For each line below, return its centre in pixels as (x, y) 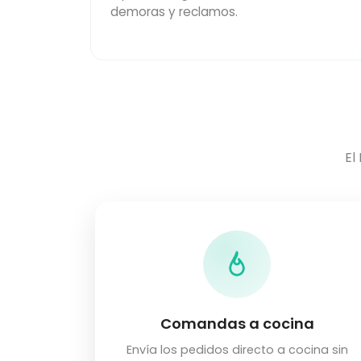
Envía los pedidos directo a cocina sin (237, 350)
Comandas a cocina (237, 324)
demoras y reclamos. (174, 12)
